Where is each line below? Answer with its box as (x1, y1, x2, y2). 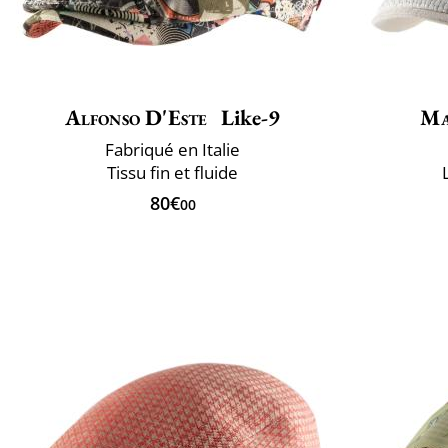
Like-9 (216, 102, 281, 132)
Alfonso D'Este (64, 102, 208, 132)
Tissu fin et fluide (107, 160, 238, 184)
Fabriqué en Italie (105, 137, 240, 161)
